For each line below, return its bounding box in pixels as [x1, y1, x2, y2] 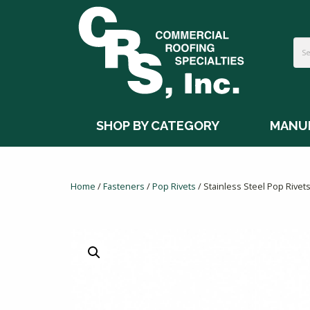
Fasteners [103, 179, 145, 192]
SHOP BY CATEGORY [95, 118, 219, 134]
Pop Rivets [152, 179, 196, 192]
